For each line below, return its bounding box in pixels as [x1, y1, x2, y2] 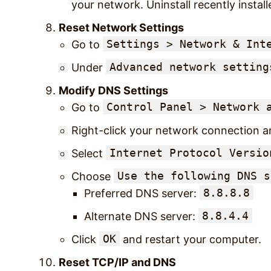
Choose [71, 169, 114, 183]
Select [71, 146, 106, 160]
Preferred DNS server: [84, 186, 200, 200]
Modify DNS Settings [59, 83, 168, 97]
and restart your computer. [120, 232, 261, 246]
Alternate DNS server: [84, 209, 198, 223]
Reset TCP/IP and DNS [59, 255, 176, 269]
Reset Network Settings [59, 21, 184, 34]
